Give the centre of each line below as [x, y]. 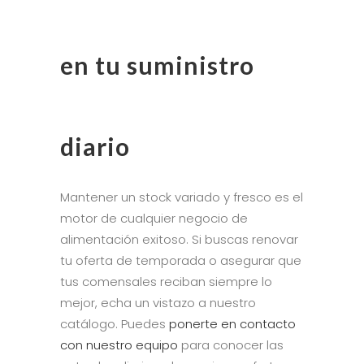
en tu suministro [157, 65]
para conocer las [231, 344]
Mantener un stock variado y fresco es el [182, 197]
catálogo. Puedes [115, 323]
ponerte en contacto [232, 323]
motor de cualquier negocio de [154, 218]
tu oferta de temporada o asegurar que [181, 260]
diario [95, 146]
